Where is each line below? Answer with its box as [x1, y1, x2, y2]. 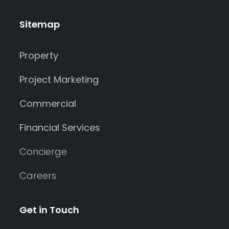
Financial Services [19, 121, 100, 134]
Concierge [19, 145, 67, 158]
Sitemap [19, 17, 60, 31]
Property [19, 49, 58, 62]
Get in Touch [19, 203, 79, 216]
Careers [19, 169, 56, 182]
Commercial [19, 97, 76, 110]
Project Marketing [19, 73, 99, 86]
